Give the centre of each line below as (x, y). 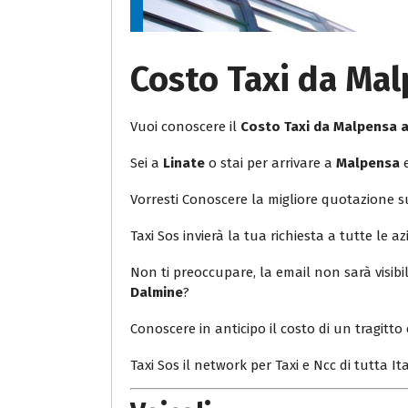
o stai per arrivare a (270, 163)
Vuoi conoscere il (185, 127)
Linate (184, 163)
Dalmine (157, 293)
